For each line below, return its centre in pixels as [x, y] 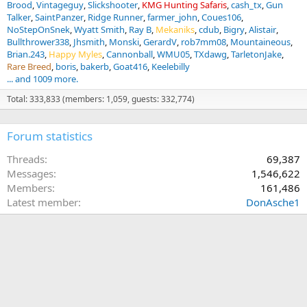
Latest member [42, 202]
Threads [26, 159]
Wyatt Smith [99, 29]
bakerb [95, 66]
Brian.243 [26, 54]
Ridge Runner [115, 17]
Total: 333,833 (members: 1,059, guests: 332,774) [101, 99]
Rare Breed [29, 66]
